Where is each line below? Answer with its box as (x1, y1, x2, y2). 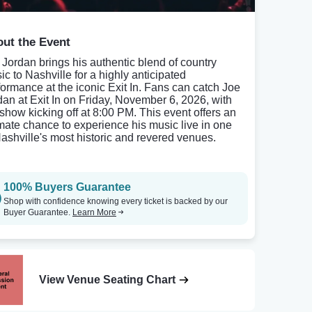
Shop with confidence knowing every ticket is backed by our (3, 196, 228, 206)
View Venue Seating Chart (39, 274, 175, 286)
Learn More (72, 208, 116, 217)
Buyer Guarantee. (3, 208, 72, 217)
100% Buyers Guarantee (3, 181, 131, 193)
